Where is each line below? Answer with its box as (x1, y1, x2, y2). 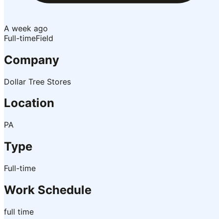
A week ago (4, 23, 48, 33)
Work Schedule (4, 183, 91, 197)
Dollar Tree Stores (4, 76, 71, 87)
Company (4, 52, 59, 67)
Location (4, 96, 54, 110)
